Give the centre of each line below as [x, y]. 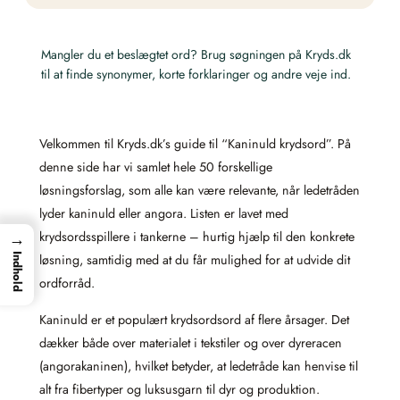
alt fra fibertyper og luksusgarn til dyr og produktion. [179, 389]
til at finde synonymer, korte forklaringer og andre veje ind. [196, 74]
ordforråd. [67, 283]
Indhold [17, 271]
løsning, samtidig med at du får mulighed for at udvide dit [195, 260]
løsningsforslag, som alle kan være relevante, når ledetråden [200, 191]
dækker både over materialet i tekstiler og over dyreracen [191, 342]
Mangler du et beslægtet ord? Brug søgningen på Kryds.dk [196, 54]
